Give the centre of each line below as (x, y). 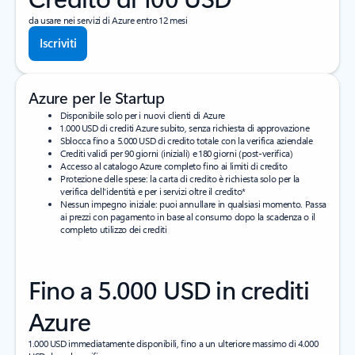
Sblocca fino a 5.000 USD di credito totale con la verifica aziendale (187, 141)
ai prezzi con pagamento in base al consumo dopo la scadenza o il (188, 217)
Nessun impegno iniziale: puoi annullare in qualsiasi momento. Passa (193, 204)
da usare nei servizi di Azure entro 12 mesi (108, 20)
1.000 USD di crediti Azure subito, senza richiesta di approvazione (185, 128)
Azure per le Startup (97, 97)
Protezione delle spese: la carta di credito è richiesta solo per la (180, 179)
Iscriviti (58, 43)
